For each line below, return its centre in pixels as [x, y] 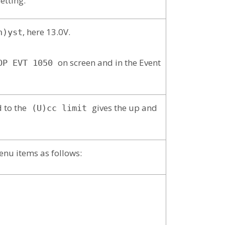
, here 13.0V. [46, 32]
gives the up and [125, 107]
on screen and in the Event [109, 62]
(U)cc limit [59, 108]
